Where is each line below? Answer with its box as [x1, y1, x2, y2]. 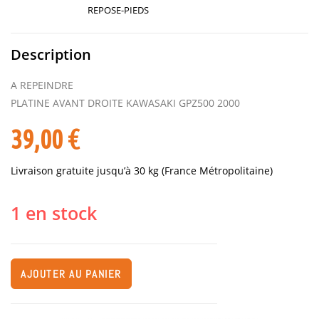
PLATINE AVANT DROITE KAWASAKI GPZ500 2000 [11, 95, 240, 110]
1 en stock [11, 200, 97, 225]
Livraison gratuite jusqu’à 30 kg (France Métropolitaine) [11, 163, 273, 177]
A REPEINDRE [11, 78, 73, 92]
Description [11, 44, 91, 64]
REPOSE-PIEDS [88, 3, 149, 16]
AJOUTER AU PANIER [21, 266, 122, 281]
